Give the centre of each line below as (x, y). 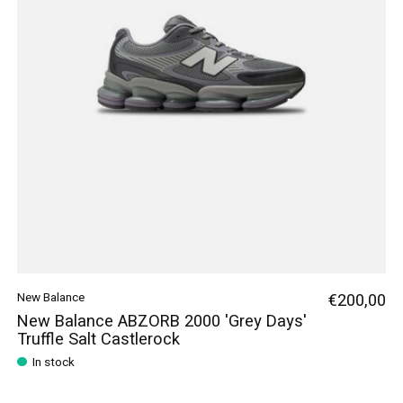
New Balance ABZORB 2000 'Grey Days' (161, 321)
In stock (53, 363)
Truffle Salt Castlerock (98, 339)
